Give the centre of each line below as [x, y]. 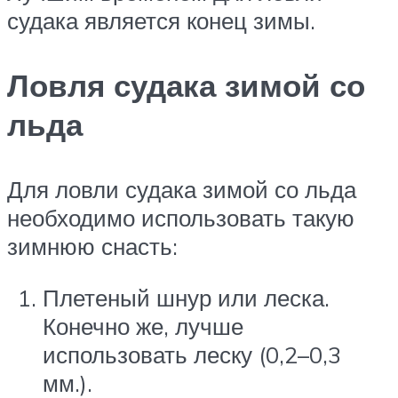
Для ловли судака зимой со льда [182, 190]
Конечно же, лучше [143, 326]
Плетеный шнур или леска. [186, 297]
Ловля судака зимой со [186, 86]
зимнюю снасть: [92, 247]
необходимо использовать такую [181, 218]
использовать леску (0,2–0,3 [192, 354]
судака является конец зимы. [161, 20]
